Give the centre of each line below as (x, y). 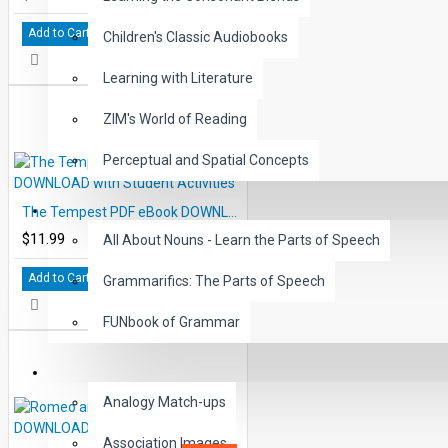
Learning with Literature (178, 78)
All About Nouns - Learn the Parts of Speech (241, 240)
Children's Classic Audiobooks (195, 37)
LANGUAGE (102, 372)
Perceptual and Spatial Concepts (206, 160)
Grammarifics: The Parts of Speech (214, 281)
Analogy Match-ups (164, 402)
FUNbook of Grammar (171, 322)
